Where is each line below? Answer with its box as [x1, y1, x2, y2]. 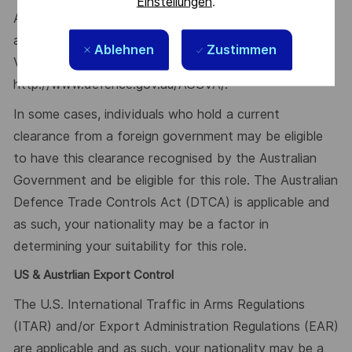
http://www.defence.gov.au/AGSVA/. [13, 77, 228, 93]
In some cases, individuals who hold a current [13, 106, 280, 122]
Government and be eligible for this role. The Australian [13, 172, 338, 188]
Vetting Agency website [13, 55, 154, 71]
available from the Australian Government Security [13, 33, 310, 49]
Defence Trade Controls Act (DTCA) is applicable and [13, 194, 330, 210]
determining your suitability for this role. [13, 238, 247, 254]
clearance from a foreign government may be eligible [13, 128, 323, 144]
